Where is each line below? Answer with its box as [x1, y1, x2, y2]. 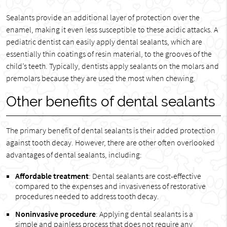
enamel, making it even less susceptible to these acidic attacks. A [6, 24, 218, 34]
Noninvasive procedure [15, 209, 96, 219]
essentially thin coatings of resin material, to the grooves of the [6, 49, 212, 59]
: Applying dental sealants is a [95, 209, 193, 219]
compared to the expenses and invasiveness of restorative [15, 181, 206, 191]
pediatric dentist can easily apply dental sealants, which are [6, 36, 202, 47]
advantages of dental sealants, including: [6, 149, 142, 160]
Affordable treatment [15, 171, 89, 181]
